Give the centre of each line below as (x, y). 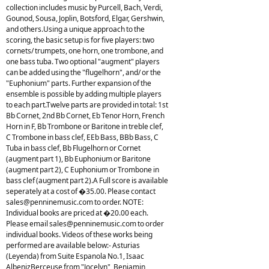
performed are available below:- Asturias (73, 245)
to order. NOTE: (118, 202)
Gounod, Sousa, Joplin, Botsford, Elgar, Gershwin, (85, 18)
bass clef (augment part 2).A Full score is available (87, 180)
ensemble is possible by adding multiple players (84, 94)
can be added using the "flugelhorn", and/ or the (83, 72)
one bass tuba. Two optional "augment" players (83, 61)
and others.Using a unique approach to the (75, 29)
